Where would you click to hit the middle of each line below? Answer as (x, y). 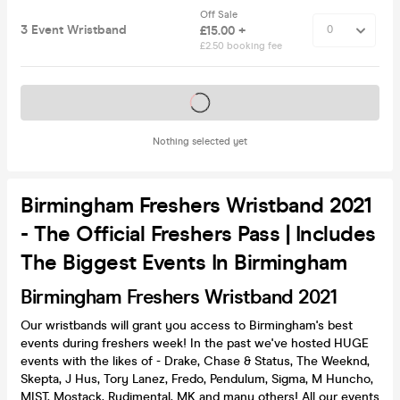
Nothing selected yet (200, 141)
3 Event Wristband (74, 29)
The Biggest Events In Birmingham (183, 262)
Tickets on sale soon (200, 102)
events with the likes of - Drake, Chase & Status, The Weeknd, (195, 361)
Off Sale (220, 14)
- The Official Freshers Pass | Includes (198, 234)
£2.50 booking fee (241, 46)
